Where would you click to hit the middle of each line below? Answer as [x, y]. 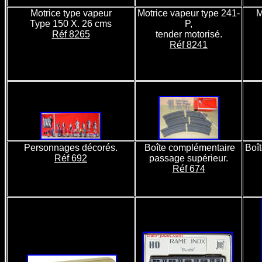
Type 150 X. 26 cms [71, 24]
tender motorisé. [189, 34]
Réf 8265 [71, 34]
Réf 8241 [189, 45]
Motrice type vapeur [71, 13]
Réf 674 [189, 169]
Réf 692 [71, 158]
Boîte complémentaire [189, 148]
